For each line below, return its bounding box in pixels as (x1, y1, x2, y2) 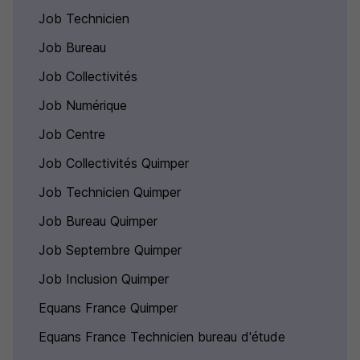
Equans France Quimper (39, 300, 178, 316)
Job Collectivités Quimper (39, 155, 189, 171)
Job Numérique (39, 97, 127, 113)
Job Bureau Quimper (39, 213, 157, 229)
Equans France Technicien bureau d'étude (39, 329, 285, 345)
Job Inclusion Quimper (39, 271, 169, 287)
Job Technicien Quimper (39, 184, 181, 200)
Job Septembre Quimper (39, 242, 182, 258)
